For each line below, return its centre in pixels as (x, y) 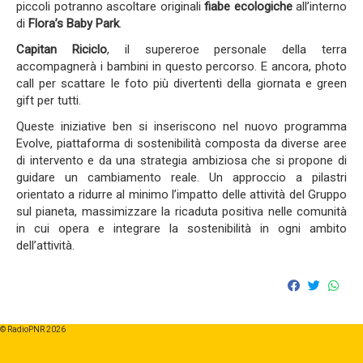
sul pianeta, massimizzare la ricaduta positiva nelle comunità (181, 211)
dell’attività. (45, 246)
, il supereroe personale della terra (227, 49)
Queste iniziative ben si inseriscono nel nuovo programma (181, 126)
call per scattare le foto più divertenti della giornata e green (181, 83)
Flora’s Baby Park (74, 23)
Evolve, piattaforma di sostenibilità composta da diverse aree (181, 143)
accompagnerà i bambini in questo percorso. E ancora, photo (181, 66)
